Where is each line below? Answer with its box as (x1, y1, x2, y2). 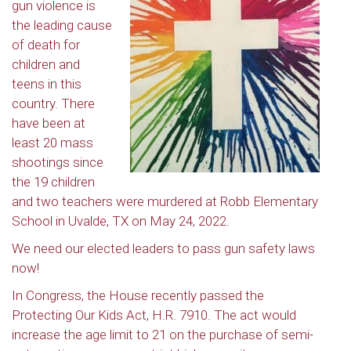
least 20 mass (12, 135, 93, 150)
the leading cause (12, 17, 112, 33)
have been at (12, 115, 85, 131)
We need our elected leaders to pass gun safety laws (12, 241, 315, 256)
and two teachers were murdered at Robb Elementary (12, 194, 318, 209)
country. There (12, 96, 95, 111)
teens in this (12, 76, 81, 92)
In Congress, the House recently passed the (12, 288, 264, 303)
